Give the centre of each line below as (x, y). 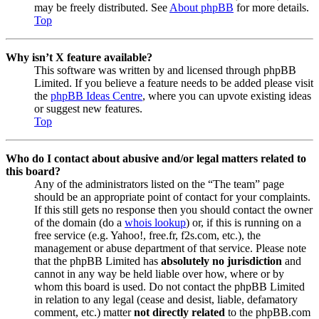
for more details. (271, 8)
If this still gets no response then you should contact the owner (173, 210)
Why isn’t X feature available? (79, 58)
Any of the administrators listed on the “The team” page (159, 184)
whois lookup (155, 223)
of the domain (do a (79, 223)
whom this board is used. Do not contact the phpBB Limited (169, 287)
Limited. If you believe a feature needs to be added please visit (174, 83)
